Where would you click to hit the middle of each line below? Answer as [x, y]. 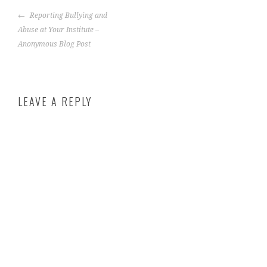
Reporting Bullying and [68, 15]
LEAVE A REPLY [55, 101]
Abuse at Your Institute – [59, 30]
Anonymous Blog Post [55, 44]
